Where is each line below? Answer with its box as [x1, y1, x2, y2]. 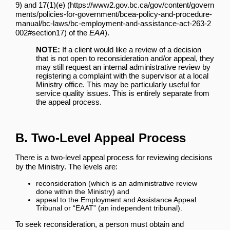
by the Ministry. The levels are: [15, 162, 118, 171]
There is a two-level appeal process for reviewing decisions [15, 152, 213, 162]
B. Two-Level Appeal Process [15, 130, 186, 145]
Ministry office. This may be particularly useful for [36, 80, 200, 89]
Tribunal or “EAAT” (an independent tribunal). [36, 203, 182, 212]
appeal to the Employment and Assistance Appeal [36, 195, 196, 204]
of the [67, 28, 89, 37]
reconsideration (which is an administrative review [36, 179, 197, 187]
